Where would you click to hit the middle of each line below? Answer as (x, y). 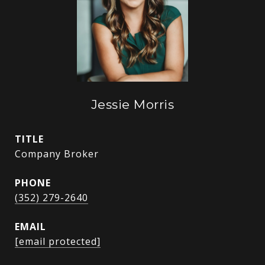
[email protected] (58, 241)
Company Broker (57, 154)
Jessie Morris (132, 104)
